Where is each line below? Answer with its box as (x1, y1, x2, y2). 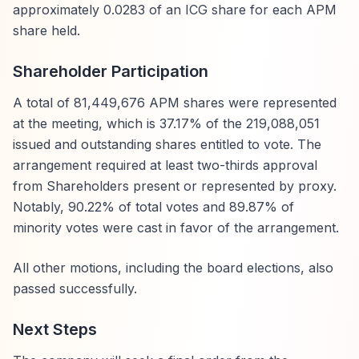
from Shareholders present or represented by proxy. (13, 178, 337, 194)
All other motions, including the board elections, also (13, 260, 333, 276)
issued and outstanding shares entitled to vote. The (13, 136, 321, 152)
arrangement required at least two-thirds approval (13, 157, 317, 173)
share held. (13, 22, 80, 38)
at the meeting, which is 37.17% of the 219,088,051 (13, 115, 320, 131)
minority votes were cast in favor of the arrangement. (13, 220, 339, 236)
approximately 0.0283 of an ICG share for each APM (13, 2, 337, 18)
